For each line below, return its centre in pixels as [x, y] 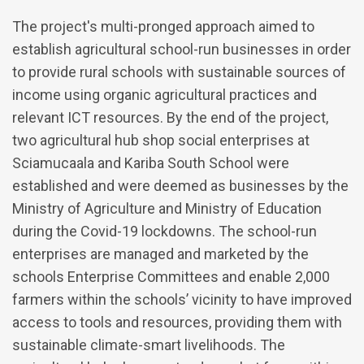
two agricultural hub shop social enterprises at [161, 141]
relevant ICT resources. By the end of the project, [170, 118]
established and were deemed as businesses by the [180, 186]
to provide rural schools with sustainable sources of [179, 72]
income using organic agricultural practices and [165, 95]
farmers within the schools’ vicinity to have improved [182, 300]
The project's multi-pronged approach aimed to [163, 27]
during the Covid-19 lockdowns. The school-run [165, 232]
